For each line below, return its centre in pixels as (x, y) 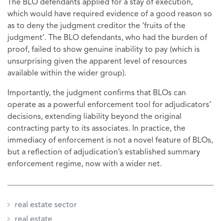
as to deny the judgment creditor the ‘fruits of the (96, 26)
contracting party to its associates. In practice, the (96, 129)
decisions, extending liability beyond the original (94, 117)
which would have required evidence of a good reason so (110, 14)
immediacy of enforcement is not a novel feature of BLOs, (110, 140)
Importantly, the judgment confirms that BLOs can (97, 93)
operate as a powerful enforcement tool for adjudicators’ (109, 105)
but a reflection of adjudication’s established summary (104, 152)
